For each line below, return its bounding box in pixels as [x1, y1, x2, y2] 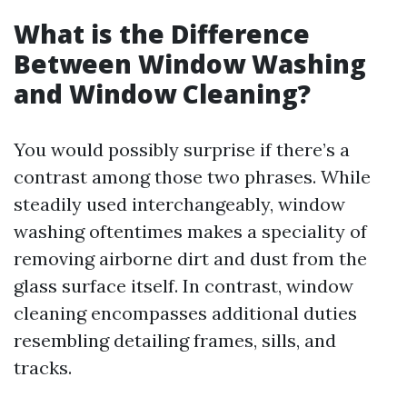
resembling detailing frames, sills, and [14, 329, 336, 352]
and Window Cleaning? [14, 76, 311, 111]
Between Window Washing [14, 46, 366, 81]
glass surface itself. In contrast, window [14, 274, 353, 297]
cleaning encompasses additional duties [14, 302, 357, 324]
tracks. [14, 356, 72, 379]
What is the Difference [14, 16, 310, 51]
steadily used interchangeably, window [14, 193, 345, 215]
